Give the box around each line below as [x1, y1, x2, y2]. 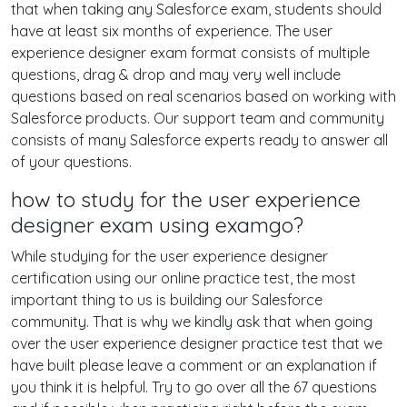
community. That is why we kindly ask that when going [11, 313, 372, 331]
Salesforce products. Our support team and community [11, 109, 384, 127]
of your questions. [11, 153, 132, 171]
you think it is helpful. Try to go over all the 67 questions [11, 378, 377, 396]
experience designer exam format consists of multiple [11, 44, 370, 62]
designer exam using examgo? [11, 212, 303, 238]
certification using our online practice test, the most [11, 269, 356, 287]
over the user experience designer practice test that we [11, 334, 382, 352]
